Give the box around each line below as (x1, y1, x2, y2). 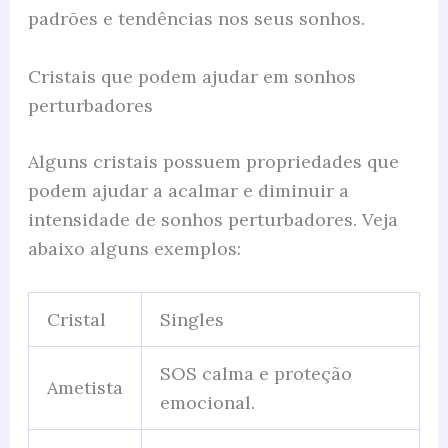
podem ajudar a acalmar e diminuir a (27, 178, 349, 202)
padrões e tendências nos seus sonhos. (27, 6, 365, 30)
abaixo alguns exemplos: (27, 236, 241, 260)
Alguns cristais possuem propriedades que (27, 149, 399, 173)
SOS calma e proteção (159, 361, 352, 385)
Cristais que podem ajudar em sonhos (27, 64, 356, 88)
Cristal (46, 307, 106, 331)
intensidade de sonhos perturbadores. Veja (27, 207, 398, 231)
